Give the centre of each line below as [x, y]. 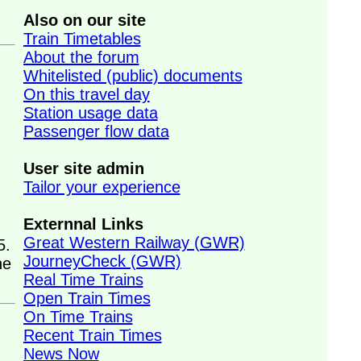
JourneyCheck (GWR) [102, 261]
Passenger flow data [96, 131]
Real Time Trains [83, 280]
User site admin [83, 168]
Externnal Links [83, 224]
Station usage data [90, 113]
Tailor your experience [102, 187]
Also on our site [84, 20]
